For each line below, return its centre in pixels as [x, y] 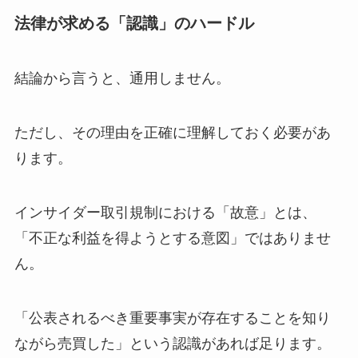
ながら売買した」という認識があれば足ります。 [172, 343]
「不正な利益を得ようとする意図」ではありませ [172, 238]
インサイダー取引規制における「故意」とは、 [165, 212]
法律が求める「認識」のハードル [134, 23]
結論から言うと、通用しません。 [122, 79]
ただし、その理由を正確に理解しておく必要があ [172, 133]
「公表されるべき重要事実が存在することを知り [172, 318]
